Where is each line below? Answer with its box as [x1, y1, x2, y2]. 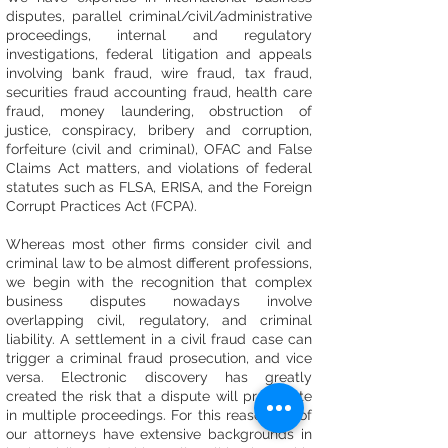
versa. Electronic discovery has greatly [6, 369, 312, 385]
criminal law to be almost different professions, [6, 255, 312, 271]
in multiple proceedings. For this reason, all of [6, 407, 312, 423]
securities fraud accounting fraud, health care [6, 84, 312, 100]
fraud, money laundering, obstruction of [6, 103, 312, 119]
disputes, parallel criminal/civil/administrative [6, 8, 312, 24]
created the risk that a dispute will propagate [6, 388, 312, 404]
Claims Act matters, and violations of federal [6, 160, 312, 176]
